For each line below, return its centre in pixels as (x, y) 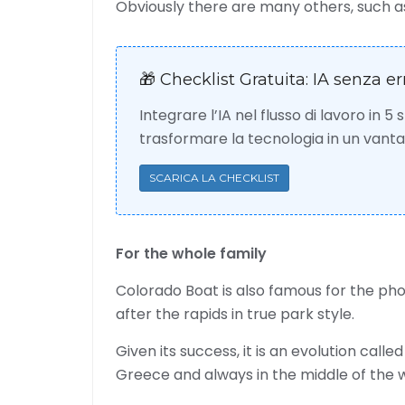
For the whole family (191, 254)
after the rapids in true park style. (235, 314)
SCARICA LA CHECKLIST (214, 178)
